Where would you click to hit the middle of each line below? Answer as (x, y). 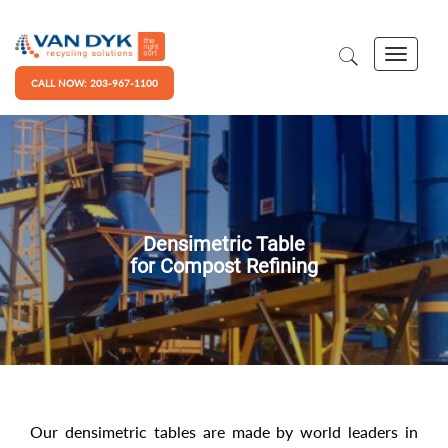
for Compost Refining (224, 266)
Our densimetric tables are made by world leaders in (224, 432)
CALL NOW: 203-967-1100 (94, 83)
